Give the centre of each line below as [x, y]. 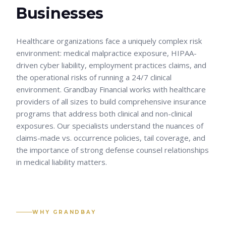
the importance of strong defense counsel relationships [112, 150]
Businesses [60, 13]
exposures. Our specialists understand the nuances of [110, 126]
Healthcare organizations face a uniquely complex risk [109, 41]
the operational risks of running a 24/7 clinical [94, 77]
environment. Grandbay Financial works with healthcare [111, 89]
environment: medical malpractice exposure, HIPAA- [106, 53]
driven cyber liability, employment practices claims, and [111, 65]
